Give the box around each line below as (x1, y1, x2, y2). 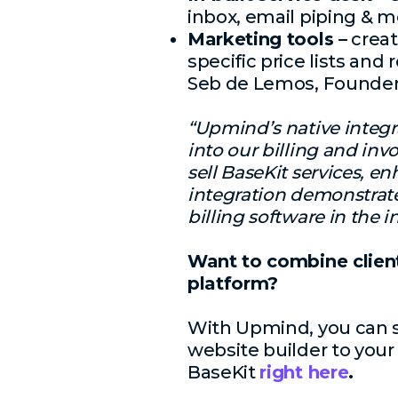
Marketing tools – (187, 28, 347, 50)
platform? (187, 272, 283, 294)
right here (259, 361, 349, 383)
